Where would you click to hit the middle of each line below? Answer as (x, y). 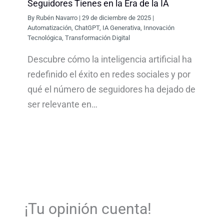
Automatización (50, 27)
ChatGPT (87, 27)
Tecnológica (45, 37)
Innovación (159, 27)
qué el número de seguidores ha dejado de (112, 89)
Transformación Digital (98, 37)
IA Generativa (122, 27)
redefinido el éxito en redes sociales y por (109, 74)
